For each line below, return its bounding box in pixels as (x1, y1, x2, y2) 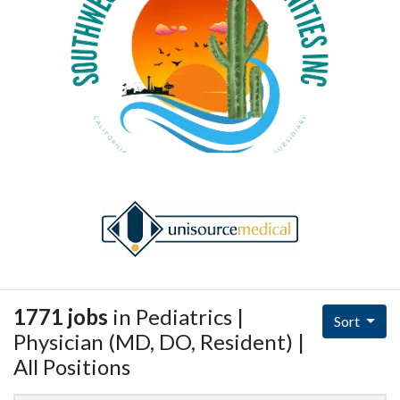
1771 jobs (13, 304, 108, 330)
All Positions (13, 354, 130, 380)
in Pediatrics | (108, 304, 244, 330)
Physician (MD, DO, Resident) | (13, 329, 304, 355)
